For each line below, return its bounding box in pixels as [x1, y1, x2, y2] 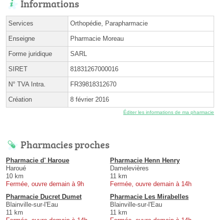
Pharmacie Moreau [70, 35, 124, 43]
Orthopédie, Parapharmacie [70, 20, 148, 27]
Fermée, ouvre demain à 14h [110, 180, 192, 188]
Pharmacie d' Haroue [6, 157, 69, 165]
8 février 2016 [70, 96, 109, 104]
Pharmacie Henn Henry [110, 157, 180, 165]
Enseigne [8, 35, 35, 43]
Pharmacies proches [21, 137, 110, 152]
